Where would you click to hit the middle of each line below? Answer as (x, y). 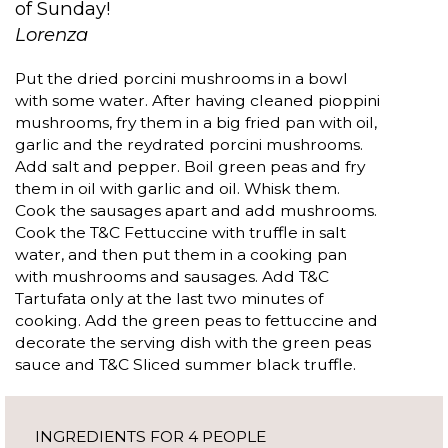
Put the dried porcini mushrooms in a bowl (181, 79)
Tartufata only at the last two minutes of (169, 299)
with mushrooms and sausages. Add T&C (172, 277)
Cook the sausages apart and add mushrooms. (196, 211)
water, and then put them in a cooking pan (181, 255)
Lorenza (51, 35)
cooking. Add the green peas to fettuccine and (196, 321)
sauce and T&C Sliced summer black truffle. (185, 365)
